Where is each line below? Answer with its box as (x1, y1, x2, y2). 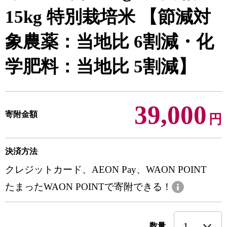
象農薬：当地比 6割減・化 (5, 32, 214, 52)
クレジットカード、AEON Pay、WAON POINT (5, 164, 207, 175)
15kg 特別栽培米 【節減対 (5, 7, 211, 27)
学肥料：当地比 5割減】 (5, 57, 196, 77)
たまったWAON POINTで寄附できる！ (5, 181, 172, 192)
